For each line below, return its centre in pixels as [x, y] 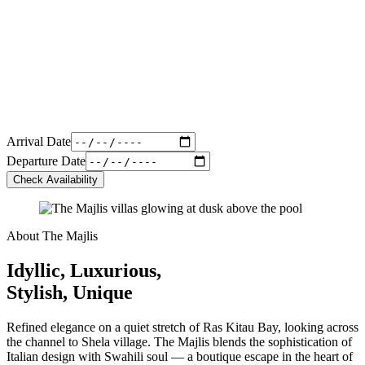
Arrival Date [39, 141]
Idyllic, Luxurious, [84, 270]
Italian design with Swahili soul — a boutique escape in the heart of [180, 356]
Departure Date [46, 161]
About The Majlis [52, 236]
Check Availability [55, 180]
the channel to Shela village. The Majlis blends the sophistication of [179, 341]
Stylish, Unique [70, 292]
